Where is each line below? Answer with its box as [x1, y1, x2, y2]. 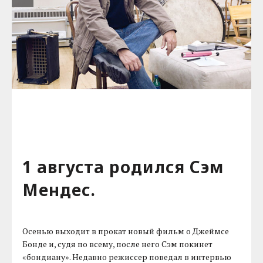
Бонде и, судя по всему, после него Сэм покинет [22, 238, 213, 250]
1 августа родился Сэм [22, 156, 224, 178]
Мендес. [22, 178, 96, 201]
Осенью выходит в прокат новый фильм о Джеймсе [22, 225, 230, 237]
